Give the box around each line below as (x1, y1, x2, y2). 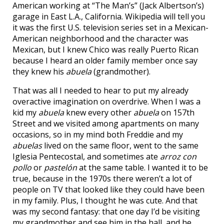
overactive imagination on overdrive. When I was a (12, 96, 200, 107)
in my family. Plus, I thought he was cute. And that (12, 195, 197, 206)
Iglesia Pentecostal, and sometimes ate (12, 151, 160, 162)
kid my (12, 107, 38, 118)
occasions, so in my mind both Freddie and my (12, 129, 183, 140)
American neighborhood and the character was (12, 33, 188, 44)
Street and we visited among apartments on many (12, 118, 199, 129)
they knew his (12, 66, 66, 77)
